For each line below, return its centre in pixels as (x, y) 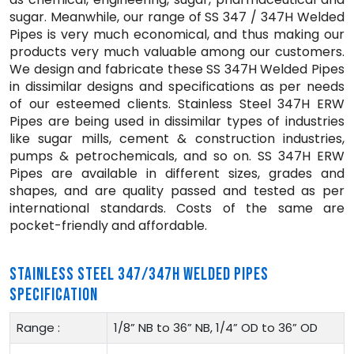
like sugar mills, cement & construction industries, (177, 138)
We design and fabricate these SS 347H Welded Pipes (177, 69)
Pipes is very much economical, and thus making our (177, 34)
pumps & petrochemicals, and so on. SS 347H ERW (177, 156)
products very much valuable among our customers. (177, 51)
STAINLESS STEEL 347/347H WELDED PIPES (139, 274)
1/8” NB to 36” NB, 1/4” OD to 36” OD (216, 327)
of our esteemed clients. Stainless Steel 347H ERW (177, 104)
